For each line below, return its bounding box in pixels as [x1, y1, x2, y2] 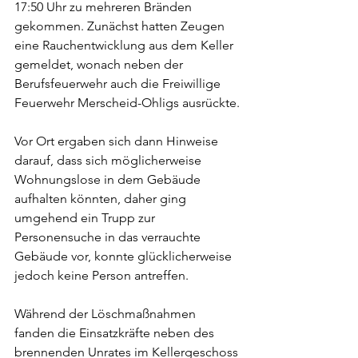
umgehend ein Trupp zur [14, 210, 158, 226]
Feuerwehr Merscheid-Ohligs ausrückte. [14, 95, 240, 111]
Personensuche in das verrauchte [14, 229, 204, 245]
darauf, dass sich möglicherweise [14, 153, 205, 169]
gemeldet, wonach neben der [14, 57, 186, 73]
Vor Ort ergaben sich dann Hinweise [14, 133, 221, 149]
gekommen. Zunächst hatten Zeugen [14, 18, 228, 34]
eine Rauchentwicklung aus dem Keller [14, 38, 237, 54]
